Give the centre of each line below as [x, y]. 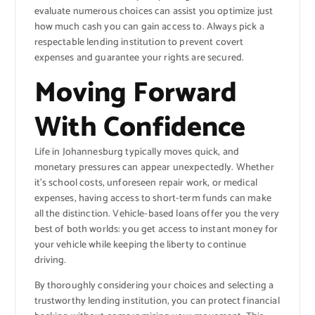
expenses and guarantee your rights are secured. [139, 58]
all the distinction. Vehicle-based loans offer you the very [156, 214]
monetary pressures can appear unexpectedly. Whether [154, 167]
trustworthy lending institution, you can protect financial [157, 301]
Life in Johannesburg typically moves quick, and [137, 152]
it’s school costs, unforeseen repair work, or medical [146, 183]
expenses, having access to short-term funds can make [153, 198]
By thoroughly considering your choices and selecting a [154, 285]
